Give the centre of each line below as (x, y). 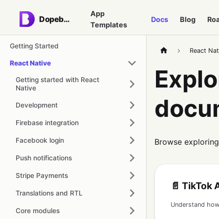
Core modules (38, 210)
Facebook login (40, 140)
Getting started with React (57, 80)
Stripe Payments (42, 175)
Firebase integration (47, 122)
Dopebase (66, 19)
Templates (109, 25)
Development (37, 105)
